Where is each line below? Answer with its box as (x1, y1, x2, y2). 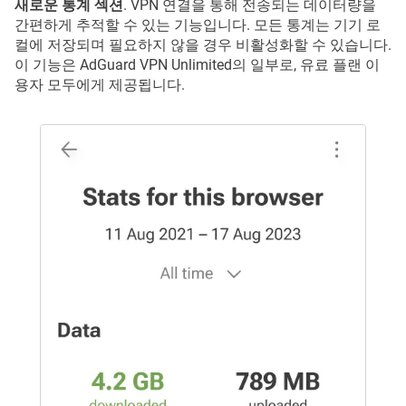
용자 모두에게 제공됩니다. (14, 75, 185, 93)
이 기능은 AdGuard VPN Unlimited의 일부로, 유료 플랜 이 (14, 55, 380, 73)
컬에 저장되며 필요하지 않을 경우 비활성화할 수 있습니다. (14, 35, 391, 53)
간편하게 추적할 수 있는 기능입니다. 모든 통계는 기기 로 (14, 15, 381, 34)
